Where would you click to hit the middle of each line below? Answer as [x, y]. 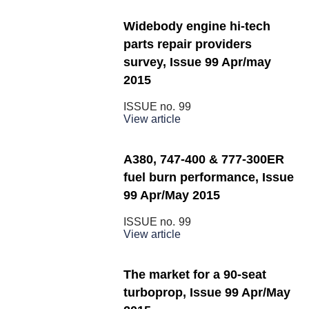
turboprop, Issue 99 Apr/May [207, 293]
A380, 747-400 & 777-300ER [204, 160]
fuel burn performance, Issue [209, 178]
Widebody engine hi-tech [197, 27]
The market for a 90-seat [195, 275]
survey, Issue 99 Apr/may [197, 62]
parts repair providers [188, 44]
